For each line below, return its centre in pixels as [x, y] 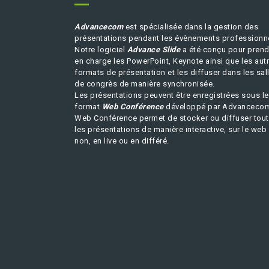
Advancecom [99, 27]
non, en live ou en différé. [122, 141]
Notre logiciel [101, 50]
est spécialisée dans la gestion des [191, 27]
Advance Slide [153, 50]
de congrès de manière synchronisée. [145, 84]
